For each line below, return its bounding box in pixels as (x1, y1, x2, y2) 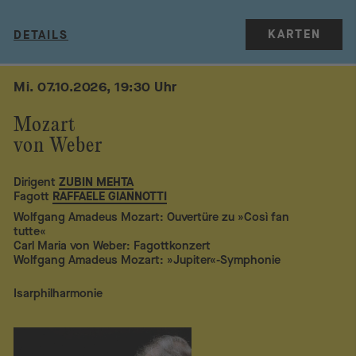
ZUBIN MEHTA (59, 174, 134, 191)
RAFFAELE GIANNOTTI (52, 188, 168, 205)
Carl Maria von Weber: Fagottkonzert (14, 238, 211, 254)
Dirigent (14, 174, 56, 191)
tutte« (14, 223, 47, 240)
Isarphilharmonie (14, 284, 103, 301)
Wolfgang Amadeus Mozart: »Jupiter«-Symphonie (14, 252, 281, 269)
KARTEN (267, 25, 321, 42)
